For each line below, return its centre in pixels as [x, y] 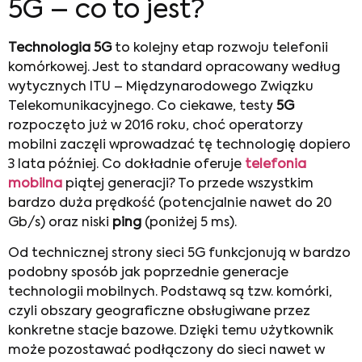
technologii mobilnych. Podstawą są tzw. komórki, [170, 293]
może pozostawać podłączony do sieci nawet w [166, 351]
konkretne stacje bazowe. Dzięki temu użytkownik [171, 332]
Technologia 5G [60, 48]
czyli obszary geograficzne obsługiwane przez [159, 312]
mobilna [35, 184]
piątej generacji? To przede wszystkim [188, 184]
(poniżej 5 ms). [189, 223]
